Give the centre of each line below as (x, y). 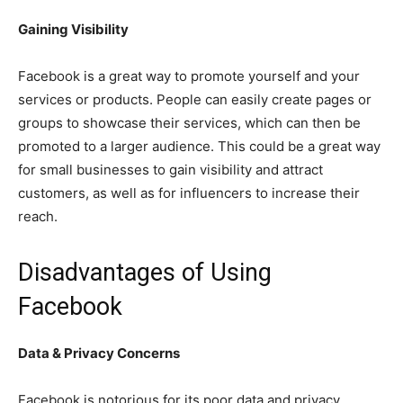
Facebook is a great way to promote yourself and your (189, 76)
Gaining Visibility (75, 30)
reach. (38, 217)
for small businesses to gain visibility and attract (170, 170)
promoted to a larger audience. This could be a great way (199, 147)
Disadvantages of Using (145, 273)
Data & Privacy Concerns (100, 354)
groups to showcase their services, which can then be (189, 123)
